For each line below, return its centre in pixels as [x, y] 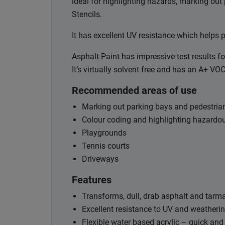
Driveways [100, 159]
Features [92, 180]
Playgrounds [104, 133]
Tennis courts [106, 146]
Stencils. [87, 15]
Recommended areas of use [134, 91]
